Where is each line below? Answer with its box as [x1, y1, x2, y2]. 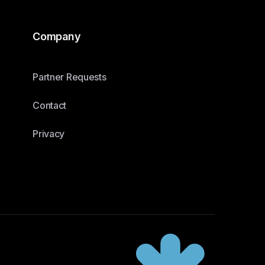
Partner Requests [33, 71, 106, 83]
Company [33, 30, 81, 43]
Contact [33, 99, 67, 111]
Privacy [33, 128, 65, 140]
